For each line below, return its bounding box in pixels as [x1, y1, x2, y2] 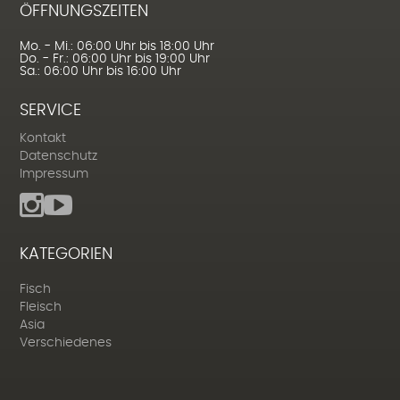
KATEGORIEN [19, 246, 112, 263]
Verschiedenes [19, 337, 112, 350]
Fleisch [19, 301, 62, 314]
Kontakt [19, 132, 66, 146]
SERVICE [19, 102, 81, 119]
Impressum [19, 168, 88, 181]
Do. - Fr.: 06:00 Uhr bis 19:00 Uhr [19, 53, 210, 66]
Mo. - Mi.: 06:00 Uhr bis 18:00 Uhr [19, 40, 214, 54]
